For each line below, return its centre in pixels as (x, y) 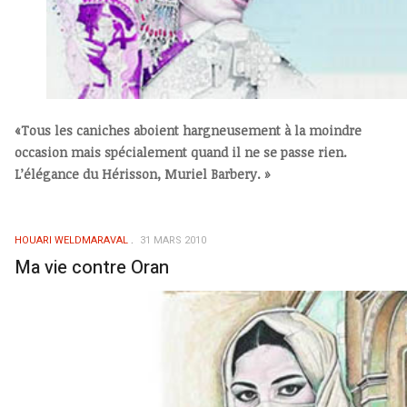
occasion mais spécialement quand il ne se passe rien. (183, 153)
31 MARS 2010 (173, 241)
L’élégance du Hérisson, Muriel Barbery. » (143, 174)
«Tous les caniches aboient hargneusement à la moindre (188, 131)
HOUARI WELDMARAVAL (71, 241)
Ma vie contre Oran (92, 268)
